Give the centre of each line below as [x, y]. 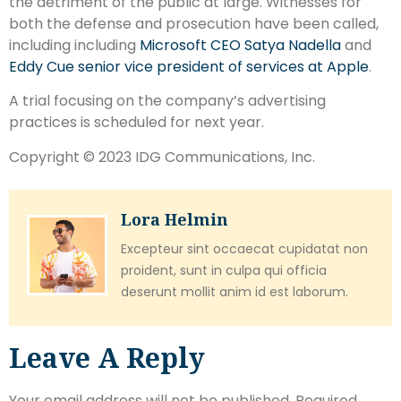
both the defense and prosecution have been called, [194, 23]
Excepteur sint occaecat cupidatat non [244, 248]
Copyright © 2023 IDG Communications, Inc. [162, 157]
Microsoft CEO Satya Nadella [240, 45]
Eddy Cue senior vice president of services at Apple [189, 66]
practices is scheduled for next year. [137, 123]
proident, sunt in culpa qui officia [224, 270]
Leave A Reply [107, 358]
